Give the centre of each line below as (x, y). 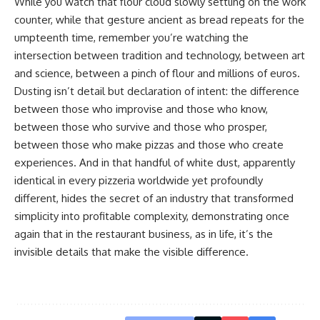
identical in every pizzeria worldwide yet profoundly (139, 180)
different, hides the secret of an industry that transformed (154, 198)
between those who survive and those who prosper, (141, 126)
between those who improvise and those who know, (141, 109)
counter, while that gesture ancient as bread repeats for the (159, 19)
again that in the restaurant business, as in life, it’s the (144, 234)
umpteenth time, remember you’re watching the (131, 37)
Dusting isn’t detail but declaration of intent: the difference (157, 91)
